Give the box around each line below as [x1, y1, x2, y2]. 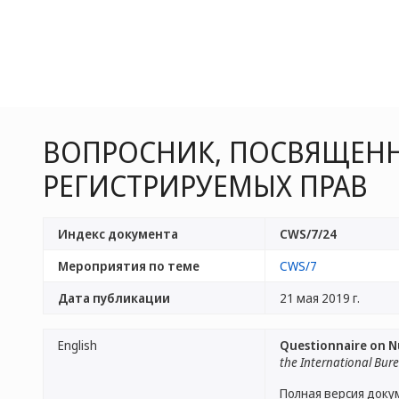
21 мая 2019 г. [280, 289, 360, 306]
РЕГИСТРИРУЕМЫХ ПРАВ [43, 167, 368, 205]
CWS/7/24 [280, 225, 337, 242]
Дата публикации [58, 289, 170, 306]
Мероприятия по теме [58, 257, 199, 274]
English [58, 337, 97, 354]
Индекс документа [58, 225, 178, 242]
